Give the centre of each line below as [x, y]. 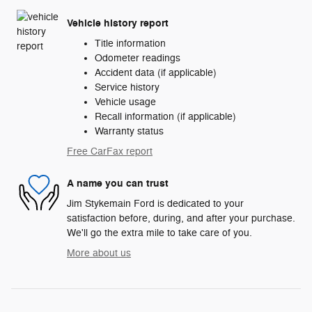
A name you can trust [118, 183]
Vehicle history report [118, 23]
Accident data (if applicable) [156, 73]
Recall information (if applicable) [165, 117]
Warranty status [129, 132]
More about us [99, 253]
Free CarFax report [110, 152]
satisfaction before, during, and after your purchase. [181, 219]
